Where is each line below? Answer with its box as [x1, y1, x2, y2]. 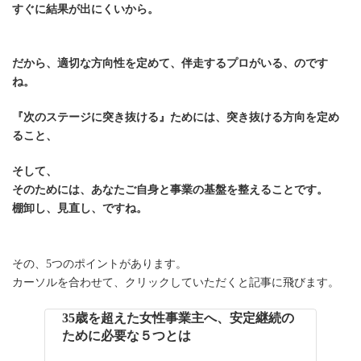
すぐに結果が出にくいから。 [12, 2, 159, 15]
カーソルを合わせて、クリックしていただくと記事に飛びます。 [12, 276, 339, 288]
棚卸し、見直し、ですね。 [12, 201, 147, 214]
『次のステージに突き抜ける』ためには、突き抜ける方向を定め [12, 110, 339, 123]
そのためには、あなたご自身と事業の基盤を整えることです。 [12, 183, 328, 196]
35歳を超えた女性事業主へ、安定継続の [62, 310, 294, 325]
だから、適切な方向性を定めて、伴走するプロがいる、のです [12, 56, 328, 69]
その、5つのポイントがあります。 [12, 257, 187, 270]
